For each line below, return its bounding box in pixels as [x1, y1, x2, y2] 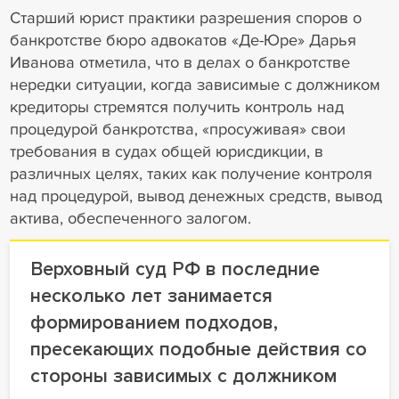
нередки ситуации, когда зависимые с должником [9, 75, 380, 95]
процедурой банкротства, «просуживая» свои [9, 119, 346, 140]
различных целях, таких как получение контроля [9, 164, 372, 184]
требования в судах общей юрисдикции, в [9, 142, 323, 162]
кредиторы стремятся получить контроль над [9, 97, 344, 118]
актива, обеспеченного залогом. [9, 208, 251, 229]
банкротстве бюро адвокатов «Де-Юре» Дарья [9, 30, 356, 51]
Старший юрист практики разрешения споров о [9, 8, 362, 28]
